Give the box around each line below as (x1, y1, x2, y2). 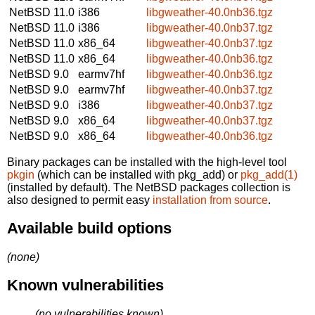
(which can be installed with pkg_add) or (34, 168, 240, 181)
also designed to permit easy (7, 193, 153, 206)
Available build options (7, 219, 172, 238)
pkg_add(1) (240, 168, 297, 181)
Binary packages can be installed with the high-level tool (7, 155, 287, 168)
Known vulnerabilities (7, 276, 164, 295)
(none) (7, 250, 39, 263)
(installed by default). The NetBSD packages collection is (7, 181, 290, 193)
